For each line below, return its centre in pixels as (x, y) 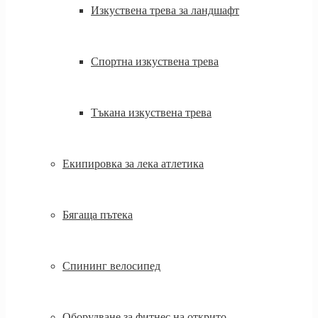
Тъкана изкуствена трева (151, 113)
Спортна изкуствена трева (155, 61)
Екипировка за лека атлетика (133, 164)
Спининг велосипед (111, 266)
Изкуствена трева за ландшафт (165, 10)
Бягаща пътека (98, 215)
